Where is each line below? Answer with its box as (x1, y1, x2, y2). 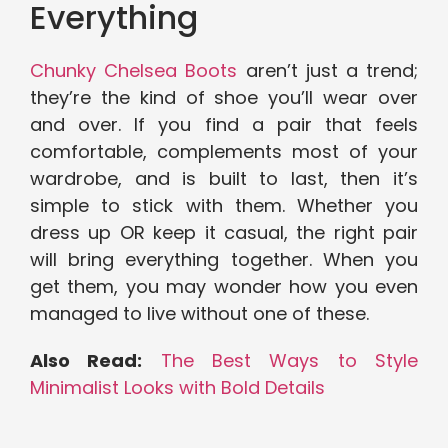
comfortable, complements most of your (30, 139, 418, 165)
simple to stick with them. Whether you (30, 193, 418, 219)
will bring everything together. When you (30, 247, 418, 273)
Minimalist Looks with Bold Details (30, 375, 325, 401)
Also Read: (30, 348, 143, 374)
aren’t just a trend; (237, 58, 419, 84)
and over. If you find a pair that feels (30, 112, 418, 138)
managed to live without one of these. (30, 301, 369, 327)
